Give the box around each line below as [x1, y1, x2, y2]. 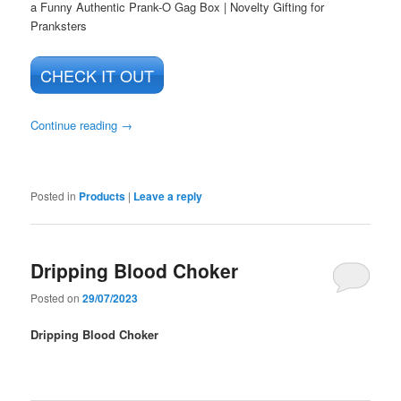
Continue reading [30, 115, 122, 133]
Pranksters [30, 16, 88, 34]
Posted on [30, 290, 83, 306]
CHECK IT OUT [40, 63, 155, 87]
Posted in [30, 188, 77, 204]
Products [79, 188, 126, 205]
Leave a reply [133, 188, 203, 205]
